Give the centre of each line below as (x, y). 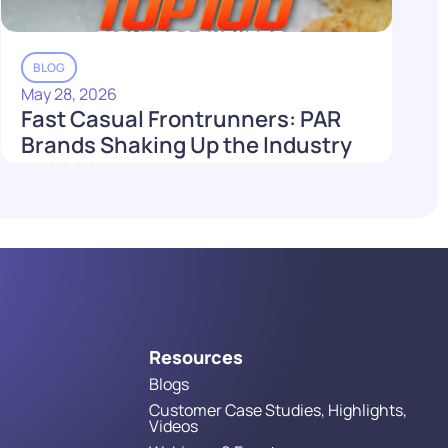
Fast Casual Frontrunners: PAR (181, 118)
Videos (173, 425)
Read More (88, 211)
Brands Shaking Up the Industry (187, 144)
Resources (195, 356)
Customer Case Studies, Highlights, (277, 409)
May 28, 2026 (69, 93)
